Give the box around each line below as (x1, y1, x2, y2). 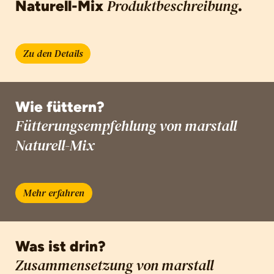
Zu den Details (23, 48, 83, 60)
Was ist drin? (15, 237, 106, 256)
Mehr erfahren (23, 188, 84, 199)
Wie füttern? (15, 98, 105, 116)
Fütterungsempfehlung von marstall (15, 117, 237, 135)
